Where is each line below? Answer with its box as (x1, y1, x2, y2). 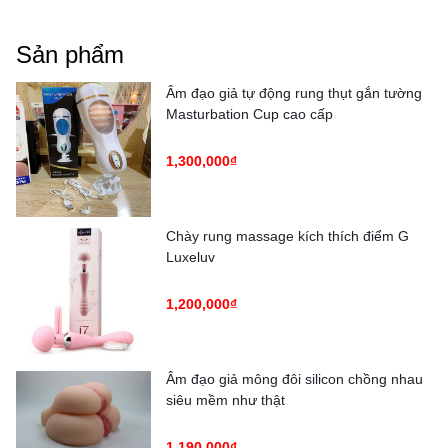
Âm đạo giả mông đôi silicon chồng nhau (166, 370, 423, 387)
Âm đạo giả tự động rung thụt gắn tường (166, 84, 422, 101)
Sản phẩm (16, 40, 124, 68)
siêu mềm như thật (166, 391, 285, 408)
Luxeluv (166, 248, 215, 265)
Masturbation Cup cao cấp (166, 105, 333, 122)
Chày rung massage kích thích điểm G (166, 227, 409, 244)
